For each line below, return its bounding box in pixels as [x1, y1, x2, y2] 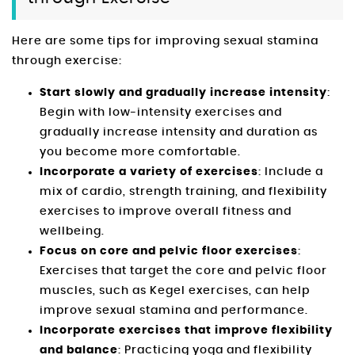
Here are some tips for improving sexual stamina [12, 35, 319, 47]
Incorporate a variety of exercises [40, 166, 258, 177]
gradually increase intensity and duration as [40, 126, 318, 138]
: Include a [258, 166, 323, 177]
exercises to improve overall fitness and [40, 205, 292, 217]
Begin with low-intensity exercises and [40, 106, 282, 118]
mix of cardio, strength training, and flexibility [40, 185, 327, 197]
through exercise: [12, 55, 122, 67]
